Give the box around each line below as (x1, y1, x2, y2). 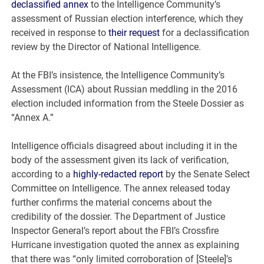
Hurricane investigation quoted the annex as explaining (11, 239, 240, 251)
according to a (11, 169, 74, 180)
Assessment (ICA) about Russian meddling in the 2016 (11, 84, 238, 95)
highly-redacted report (73, 169, 164, 180)
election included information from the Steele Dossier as (11, 98, 245, 110)
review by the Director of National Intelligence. (11, 41, 202, 53)
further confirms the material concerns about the (11, 197, 212, 209)
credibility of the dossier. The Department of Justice (11, 211, 226, 223)
